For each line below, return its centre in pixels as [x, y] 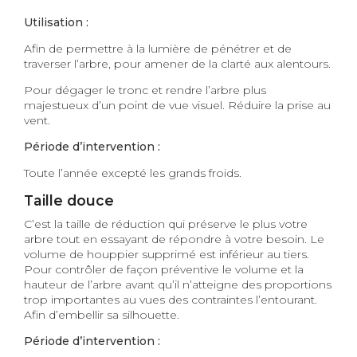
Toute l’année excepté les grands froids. [133, 173]
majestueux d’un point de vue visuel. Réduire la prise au [177, 106]
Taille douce [69, 201]
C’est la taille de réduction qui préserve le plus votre [166, 224]
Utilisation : [56, 23]
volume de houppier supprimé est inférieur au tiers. [167, 254]
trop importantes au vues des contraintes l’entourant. [171, 299]
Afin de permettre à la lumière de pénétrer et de [158, 49]
